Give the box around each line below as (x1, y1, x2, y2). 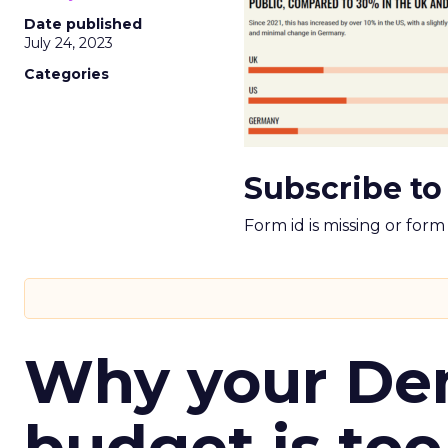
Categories (24, 65, 109, 83)
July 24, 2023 (24, 34, 113, 52)
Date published (24, 15, 142, 33)
